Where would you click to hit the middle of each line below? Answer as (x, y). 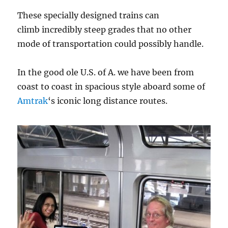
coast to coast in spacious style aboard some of (111, 87)
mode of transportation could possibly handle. (111, 44)
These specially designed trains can (89, 16)
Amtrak (33, 101)
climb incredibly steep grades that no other (105, 30)
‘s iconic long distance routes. (108, 101)
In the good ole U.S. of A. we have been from (106, 73)
